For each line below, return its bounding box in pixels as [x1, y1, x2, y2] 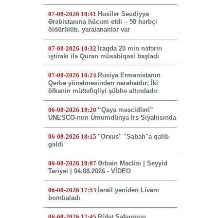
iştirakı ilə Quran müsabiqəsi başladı [48, 53, 159, 60]
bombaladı [48, 194, 80, 202]
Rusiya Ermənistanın [97, 72, 161, 79]
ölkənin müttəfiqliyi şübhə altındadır [48, 87, 158, 95]
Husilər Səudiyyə [97, 10, 149, 18]
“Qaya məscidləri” [97, 106, 153, 114]
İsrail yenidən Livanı [97, 186, 159, 194]
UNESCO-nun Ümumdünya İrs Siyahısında [48, 114, 176, 122]
